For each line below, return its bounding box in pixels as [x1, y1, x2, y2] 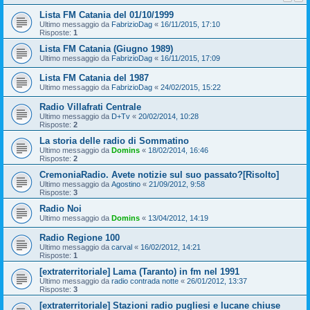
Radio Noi [39, 203, 82, 214]
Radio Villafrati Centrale [39, 101, 141, 112]
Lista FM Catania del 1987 [39, 72, 149, 83]
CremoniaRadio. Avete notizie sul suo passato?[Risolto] [39, 169, 279, 180]
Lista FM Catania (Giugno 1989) [39, 43, 173, 54]
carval [111, 242, 132, 251]
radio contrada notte [111, 276, 179, 285]
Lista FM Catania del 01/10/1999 [39, 9, 174, 20]
